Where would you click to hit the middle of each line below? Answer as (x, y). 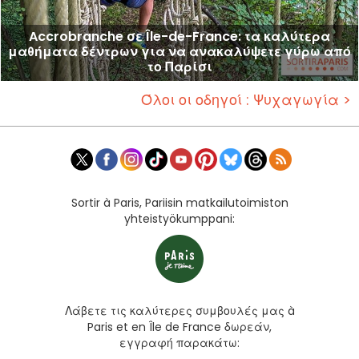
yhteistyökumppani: (179, 219)
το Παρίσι (179, 67)
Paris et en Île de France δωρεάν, (179, 327)
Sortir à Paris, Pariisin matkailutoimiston (179, 203)
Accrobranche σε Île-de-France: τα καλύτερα (179, 37)
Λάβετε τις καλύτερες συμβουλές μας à (179, 311)
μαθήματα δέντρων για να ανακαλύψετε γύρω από (179, 52)
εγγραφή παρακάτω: (179, 343)
